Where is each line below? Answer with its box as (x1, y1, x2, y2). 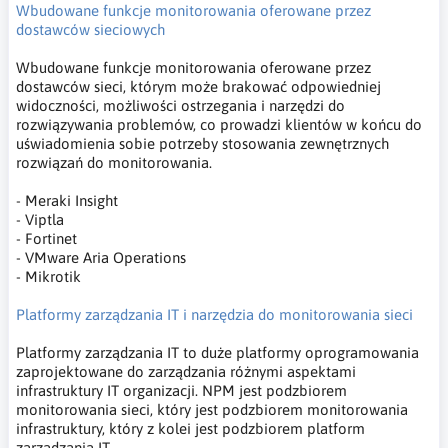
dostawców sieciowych (16, 20, 165, 38)
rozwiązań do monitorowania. (16, 153, 212, 171)
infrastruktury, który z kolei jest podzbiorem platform (16, 419, 365, 437)
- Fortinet (16, 229, 77, 247)
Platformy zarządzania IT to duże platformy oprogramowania (16, 343, 419, 361)
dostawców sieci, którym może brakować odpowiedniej (16, 77, 381, 95)
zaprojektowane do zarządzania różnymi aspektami (16, 362, 356, 380)
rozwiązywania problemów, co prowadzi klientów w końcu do (16, 115, 422, 133)
